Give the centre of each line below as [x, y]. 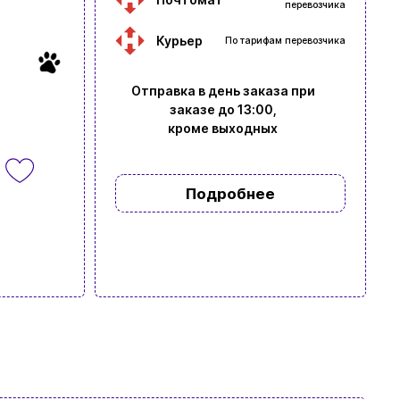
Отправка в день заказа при [223, 90]
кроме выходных [223, 128]
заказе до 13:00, [223, 109]
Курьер [179, 41]
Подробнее [230, 193]
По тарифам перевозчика [285, 40]
